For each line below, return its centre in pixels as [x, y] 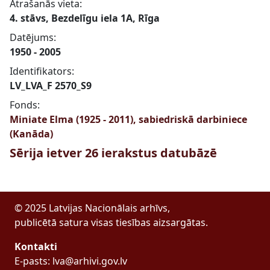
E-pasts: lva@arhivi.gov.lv [71, 261]
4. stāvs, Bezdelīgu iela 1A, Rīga [85, 18]
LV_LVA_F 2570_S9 [51, 86]
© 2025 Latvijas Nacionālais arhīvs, [92, 208]
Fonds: [25, 105]
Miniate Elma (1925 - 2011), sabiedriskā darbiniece [128, 119]
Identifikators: [42, 71]
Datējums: [33, 37]
